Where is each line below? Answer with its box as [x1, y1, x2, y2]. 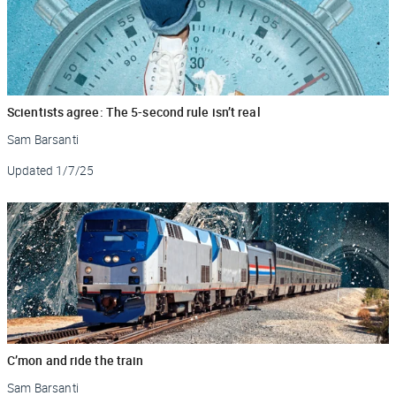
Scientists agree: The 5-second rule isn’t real [7, 103, 261, 120]
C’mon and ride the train [7, 351, 144, 369]
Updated [7, 162, 54, 179]
